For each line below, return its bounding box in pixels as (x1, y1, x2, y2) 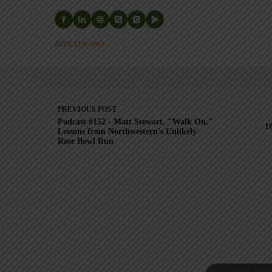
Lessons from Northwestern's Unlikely (58, 127, 197, 137)
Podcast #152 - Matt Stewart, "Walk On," (58, 117, 213, 127)
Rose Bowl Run (58, 137, 114, 146)
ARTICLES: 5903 (55, 40, 104, 48)
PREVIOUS (58, 105, 98, 114)
